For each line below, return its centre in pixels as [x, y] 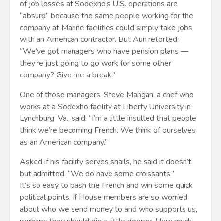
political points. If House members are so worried [104, 197]
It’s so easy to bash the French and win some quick [106, 185]
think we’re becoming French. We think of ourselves [108, 130]
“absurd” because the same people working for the [107, 16]
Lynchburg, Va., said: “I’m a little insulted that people [108, 118]
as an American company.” [64, 142]
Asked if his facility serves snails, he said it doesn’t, [106, 162]
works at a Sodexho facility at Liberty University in [105, 107]
